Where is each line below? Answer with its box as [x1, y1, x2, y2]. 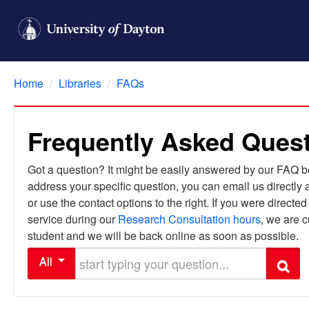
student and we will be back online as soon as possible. [28, 228, 299, 243]
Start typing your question [74, 247, 186, 261]
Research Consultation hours [118, 211, 261, 227]
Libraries [59, 75, 101, 91]
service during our [28, 211, 118, 227]
